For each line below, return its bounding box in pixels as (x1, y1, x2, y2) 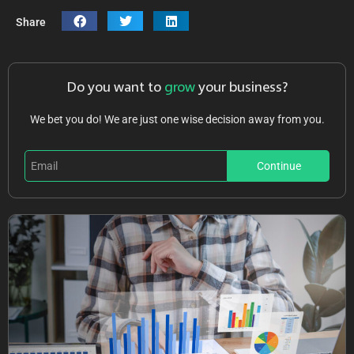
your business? (198, 81, 288, 96)
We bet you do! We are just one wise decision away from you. (29, 113, 325, 126)
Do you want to (66, 81, 164, 96)
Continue (256, 160, 301, 173)
